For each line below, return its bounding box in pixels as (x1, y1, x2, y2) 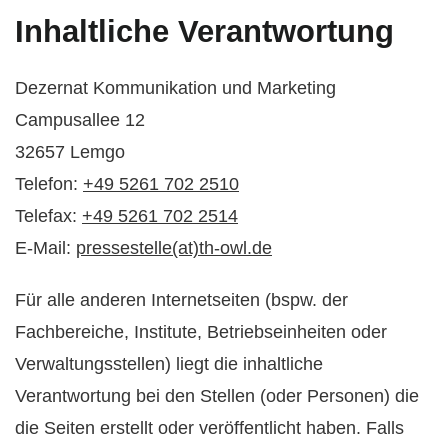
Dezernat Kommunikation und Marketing (15, 78, 336, 99)
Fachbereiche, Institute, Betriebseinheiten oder (15, 322, 387, 343)
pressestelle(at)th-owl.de (76, 238, 272, 259)
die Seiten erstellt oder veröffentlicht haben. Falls (15, 418, 404, 439)
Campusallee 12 (15, 110, 145, 131)
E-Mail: (15, 238, 76, 259)
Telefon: (15, 174, 83, 195)
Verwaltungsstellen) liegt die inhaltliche (15, 354, 323, 375)
